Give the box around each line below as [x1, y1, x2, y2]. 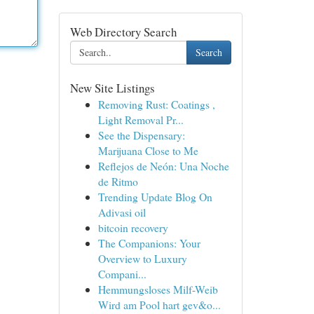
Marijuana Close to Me [97, 143, 198, 158]
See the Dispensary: [97, 128, 185, 142]
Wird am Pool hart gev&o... [97, 297, 221, 312]
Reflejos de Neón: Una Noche [97, 158, 229, 173]
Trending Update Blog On [97, 189, 212, 204]
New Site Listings [69, 80, 155, 96]
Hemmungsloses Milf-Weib [97, 282, 218, 296]
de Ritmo [97, 174, 138, 189]
